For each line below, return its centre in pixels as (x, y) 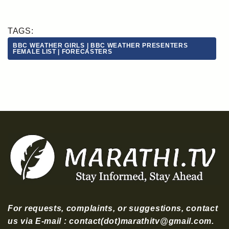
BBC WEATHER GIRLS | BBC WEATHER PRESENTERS (100, 46)
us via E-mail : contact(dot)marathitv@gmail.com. (111, 221)
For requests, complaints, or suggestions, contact (113, 209)
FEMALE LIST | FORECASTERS (63, 52)
